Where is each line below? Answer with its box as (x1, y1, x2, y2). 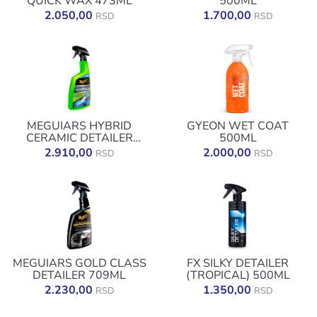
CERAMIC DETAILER (25, 130, 133, 146)
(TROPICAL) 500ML (185, 267, 290, 283)
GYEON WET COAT (187, 118, 289, 134)
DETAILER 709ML (33, 267, 126, 283)
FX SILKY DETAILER (187, 255, 289, 271)
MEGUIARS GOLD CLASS (12, 255, 146, 271)
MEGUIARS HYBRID (27, 118, 132, 134)
